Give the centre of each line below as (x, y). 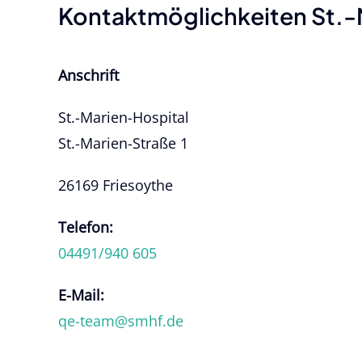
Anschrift (88, 76)
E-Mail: (81, 295)
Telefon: (86, 227)
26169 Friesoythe (116, 185)
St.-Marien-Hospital (124, 118)
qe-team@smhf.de (121, 321)
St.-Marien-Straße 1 (123, 143)
